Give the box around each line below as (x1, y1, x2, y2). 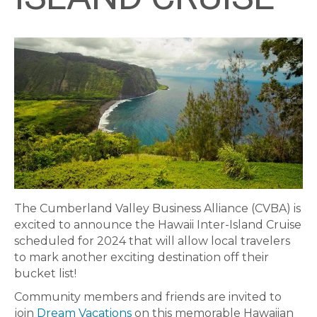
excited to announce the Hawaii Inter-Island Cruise (14, 218, 301, 232)
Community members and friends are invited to (14, 290, 282, 304)
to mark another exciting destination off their (14, 250, 269, 265)
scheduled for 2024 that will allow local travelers (14, 234, 290, 248)
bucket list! (14, 267, 76, 281)
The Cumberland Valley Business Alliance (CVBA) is (14, 202, 301, 216)
